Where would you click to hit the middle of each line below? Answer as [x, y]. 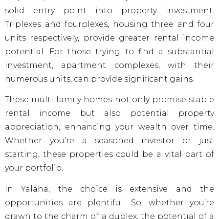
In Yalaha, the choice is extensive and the [109, 189]
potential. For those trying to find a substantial [109, 51]
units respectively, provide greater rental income [109, 38]
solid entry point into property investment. [109, 10]
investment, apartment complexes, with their [109, 65]
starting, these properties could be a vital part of [109, 154]
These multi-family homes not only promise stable [109, 100]
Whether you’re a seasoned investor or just [109, 141]
